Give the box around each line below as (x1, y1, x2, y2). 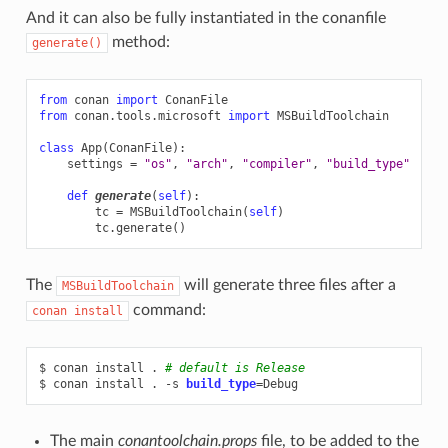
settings (66, 157, 123, 172)
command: (128, 302, 206, 319)
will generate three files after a (179, 277, 396, 294)
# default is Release (164, 361, 305, 376)
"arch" (185, 157, 228, 172)
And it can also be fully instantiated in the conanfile (25, 10, 386, 27)
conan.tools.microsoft (73, 109, 221, 124)
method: (107, 34, 170, 51)
